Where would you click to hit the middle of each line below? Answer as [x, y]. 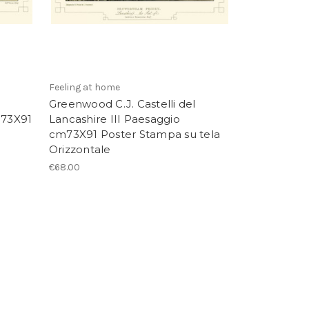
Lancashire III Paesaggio [114, 119]
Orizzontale [80, 150]
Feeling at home [84, 88]
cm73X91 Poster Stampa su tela [134, 134]
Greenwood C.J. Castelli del [122, 104]
